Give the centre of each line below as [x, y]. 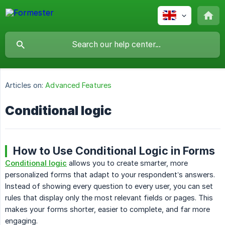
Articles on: [24, 85]
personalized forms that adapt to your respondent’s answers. [110, 175]
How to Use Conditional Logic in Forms [114, 151]
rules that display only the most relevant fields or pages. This [109, 198]
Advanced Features [79, 85]
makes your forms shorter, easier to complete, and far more [107, 209]
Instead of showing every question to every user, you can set [109, 186]
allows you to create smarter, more [127, 163]
